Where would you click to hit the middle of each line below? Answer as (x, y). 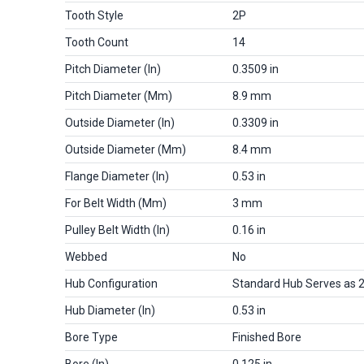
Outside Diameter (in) (120, 122)
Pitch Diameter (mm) (119, 95)
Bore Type (91, 337)
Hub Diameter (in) (110, 310)
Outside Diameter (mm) (126, 149)
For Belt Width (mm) (116, 203)
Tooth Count (97, 42)
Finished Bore (267, 337)
